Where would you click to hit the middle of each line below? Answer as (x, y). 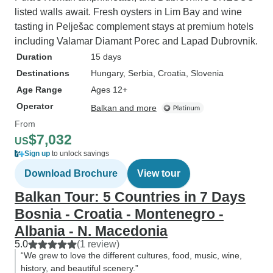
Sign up (37, 154)
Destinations (43, 73)
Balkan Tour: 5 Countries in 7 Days (130, 197)
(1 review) (98, 244)
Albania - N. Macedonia (91, 231)
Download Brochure (71, 173)
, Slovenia (205, 73)
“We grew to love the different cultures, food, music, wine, (131, 255)
